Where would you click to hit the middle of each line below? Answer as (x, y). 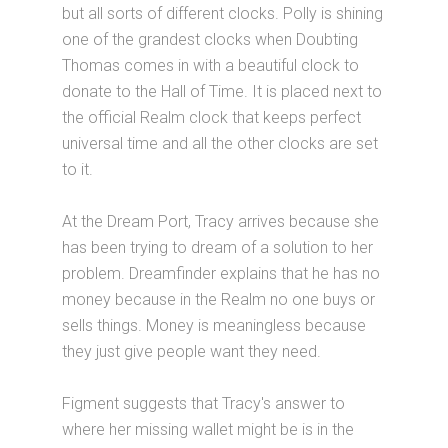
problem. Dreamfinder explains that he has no (221, 273)
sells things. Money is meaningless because (214, 325)
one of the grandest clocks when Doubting (210, 39)
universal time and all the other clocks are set (220, 143)
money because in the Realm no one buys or (219, 299)
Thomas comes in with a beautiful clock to (211, 65)
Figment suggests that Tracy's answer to (204, 403)
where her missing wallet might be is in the (208, 429)
